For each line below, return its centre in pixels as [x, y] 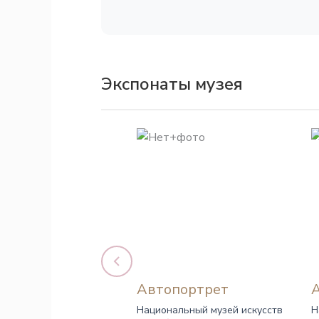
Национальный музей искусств [210, 310]
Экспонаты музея [172, 84]
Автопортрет [183, 289]
